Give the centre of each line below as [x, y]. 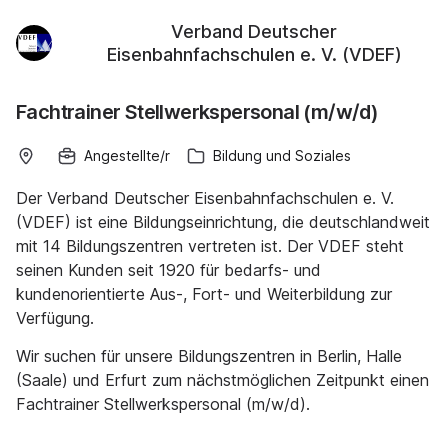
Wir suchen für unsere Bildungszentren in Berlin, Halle [209, 356]
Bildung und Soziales [282, 155]
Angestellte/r [127, 155]
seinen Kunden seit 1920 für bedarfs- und [168, 270]
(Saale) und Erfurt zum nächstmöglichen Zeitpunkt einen [222, 380]
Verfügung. [55, 318]
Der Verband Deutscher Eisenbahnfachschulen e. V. [205, 198]
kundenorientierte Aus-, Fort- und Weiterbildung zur [204, 294]
